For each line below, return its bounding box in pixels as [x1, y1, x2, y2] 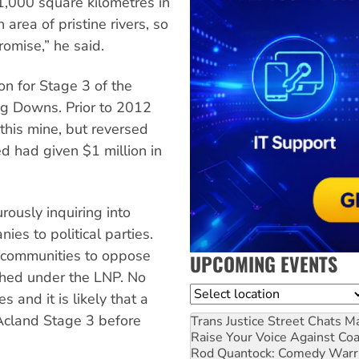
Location [190, 284, 241, 302]
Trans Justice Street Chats [191, 312, 341, 330]
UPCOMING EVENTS [190, 248, 337, 278]
